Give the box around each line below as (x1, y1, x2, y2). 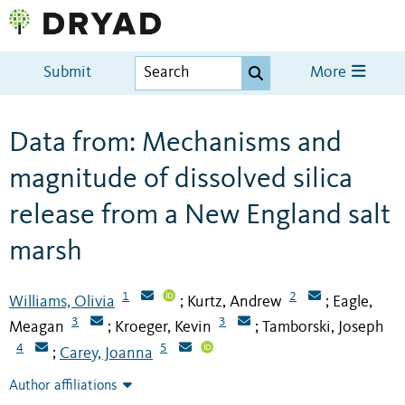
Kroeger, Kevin (115, 319, 212, 336)
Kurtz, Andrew (187, 293, 282, 310)
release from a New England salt (9, 201, 391, 231)
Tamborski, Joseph (262, 319, 383, 336)
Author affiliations (9, 379, 118, 394)
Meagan (9, 319, 64, 336)
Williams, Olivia (9, 293, 115, 310)
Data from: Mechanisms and (9, 128, 342, 158)
